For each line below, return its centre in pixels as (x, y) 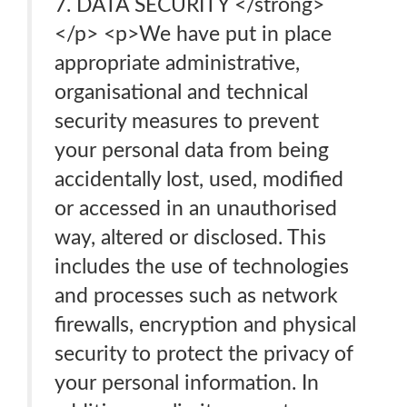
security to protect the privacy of (204, 354)
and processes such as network (196, 296)
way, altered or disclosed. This (190, 238)
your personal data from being (192, 150)
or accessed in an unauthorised (196, 208)
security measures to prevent (187, 121)
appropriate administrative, (177, 63)
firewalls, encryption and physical (205, 325)
